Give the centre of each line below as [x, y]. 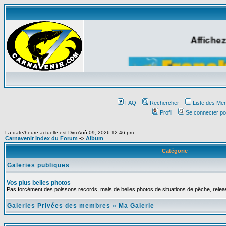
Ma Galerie [136, 206]
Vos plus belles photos [39, 183]
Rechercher [164, 103]
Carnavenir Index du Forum [41, 138]
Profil [166, 112]
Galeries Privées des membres [59, 206]
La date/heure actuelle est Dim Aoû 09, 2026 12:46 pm [69, 132]
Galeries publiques [38, 165]
